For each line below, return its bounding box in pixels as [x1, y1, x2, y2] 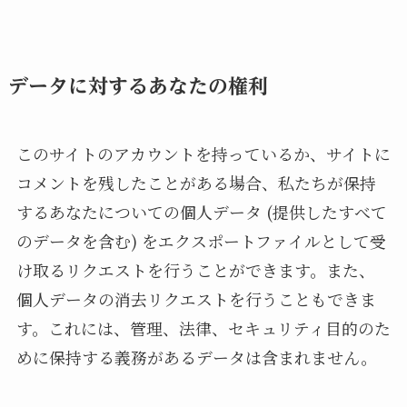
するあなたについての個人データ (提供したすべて [15, 200, 387, 224]
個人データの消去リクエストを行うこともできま [15, 287, 376, 312]
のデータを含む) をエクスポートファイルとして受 [15, 229, 386, 253]
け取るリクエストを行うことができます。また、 [15, 258, 375, 283]
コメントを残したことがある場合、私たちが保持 [15, 171, 376, 195]
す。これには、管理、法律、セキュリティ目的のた [15, 316, 391, 341]
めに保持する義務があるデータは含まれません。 [15, 345, 377, 370]
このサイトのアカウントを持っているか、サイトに [15, 142, 391, 166]
